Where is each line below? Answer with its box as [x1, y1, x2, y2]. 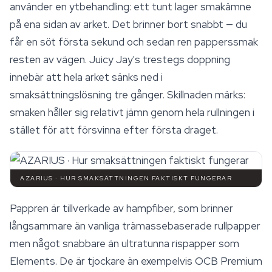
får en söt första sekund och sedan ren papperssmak [10, 35, 258, 49]
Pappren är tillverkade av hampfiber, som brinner [10, 202, 233, 215]
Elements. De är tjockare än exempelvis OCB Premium [10, 254, 262, 268]
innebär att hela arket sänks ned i [10, 70, 163, 84]
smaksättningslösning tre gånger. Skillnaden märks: [10, 88, 245, 101]
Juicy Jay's [89, 53, 140, 66]
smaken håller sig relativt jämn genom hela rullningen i [10, 106, 254, 119]
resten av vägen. [10, 53, 89, 66]
